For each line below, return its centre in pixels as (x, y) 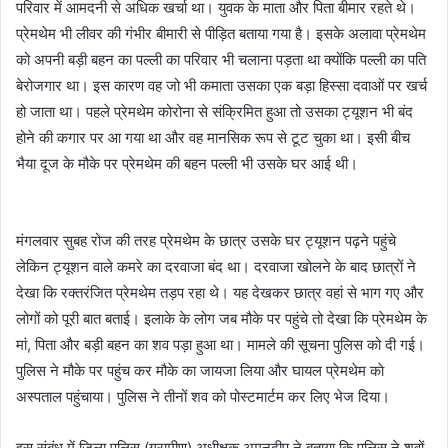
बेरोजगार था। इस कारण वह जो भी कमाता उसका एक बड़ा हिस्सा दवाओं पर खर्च (221, 86)
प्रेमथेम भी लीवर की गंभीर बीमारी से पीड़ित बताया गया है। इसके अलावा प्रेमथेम (221, 34)
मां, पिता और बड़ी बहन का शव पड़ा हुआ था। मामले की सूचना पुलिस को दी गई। (220, 345)
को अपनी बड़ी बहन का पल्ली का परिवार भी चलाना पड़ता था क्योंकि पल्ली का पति (221, 60)
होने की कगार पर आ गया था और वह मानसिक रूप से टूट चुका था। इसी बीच (213, 138)
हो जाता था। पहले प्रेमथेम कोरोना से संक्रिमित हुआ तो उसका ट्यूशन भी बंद (214, 112)
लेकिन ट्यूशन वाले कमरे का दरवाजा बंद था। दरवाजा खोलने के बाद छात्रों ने (216, 267)
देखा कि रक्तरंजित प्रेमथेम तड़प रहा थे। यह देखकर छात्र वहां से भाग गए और (220, 293)
